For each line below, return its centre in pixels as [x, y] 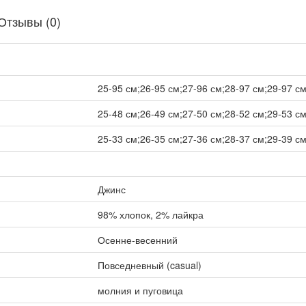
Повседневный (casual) [149, 265]
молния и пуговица [140, 290]
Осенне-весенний [137, 240]
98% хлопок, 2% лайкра [150, 214]
